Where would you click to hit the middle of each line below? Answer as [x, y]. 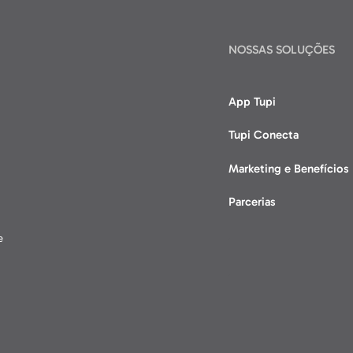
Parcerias [253, 201]
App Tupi [253, 101]
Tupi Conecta [264, 135]
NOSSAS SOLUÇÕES [282, 50]
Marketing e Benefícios [289, 168]
